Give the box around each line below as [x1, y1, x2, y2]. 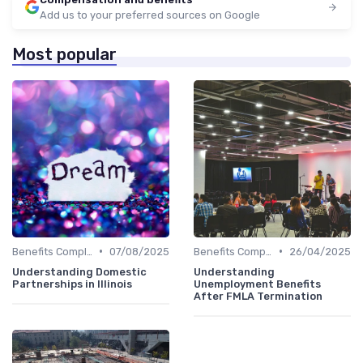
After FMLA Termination [194, 289, 322, 302]
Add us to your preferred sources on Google [40, 8, 260, 21]
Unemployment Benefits [194, 277, 321, 290]
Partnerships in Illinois [12, 277, 132, 290]
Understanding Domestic [12, 265, 147, 278]
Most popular [12, 44, 117, 64]
